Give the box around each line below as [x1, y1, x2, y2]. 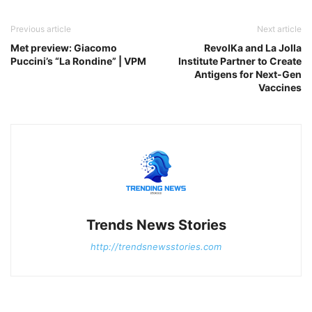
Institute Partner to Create [178, 55, 302, 67]
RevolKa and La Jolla [204, 42, 302, 54]
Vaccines [258, 81, 302, 93]
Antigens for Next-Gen [194, 68, 302, 80]
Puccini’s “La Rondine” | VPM [10, 55, 146, 67]
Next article [257, 24, 302, 34]
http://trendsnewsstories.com [91, 241, 221, 252]
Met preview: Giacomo [10, 42, 117, 54]
